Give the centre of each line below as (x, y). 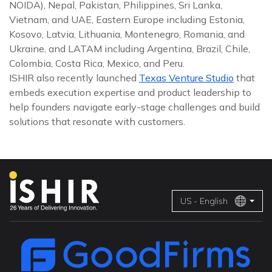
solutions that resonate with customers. (97, 121)
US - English (204, 201)
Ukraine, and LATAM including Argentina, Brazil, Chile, (130, 49)
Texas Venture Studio (186, 78)
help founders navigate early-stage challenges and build (134, 107)
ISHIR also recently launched (74, 78)
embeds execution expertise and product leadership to (130, 92)
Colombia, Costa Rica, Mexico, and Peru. (97, 63)
